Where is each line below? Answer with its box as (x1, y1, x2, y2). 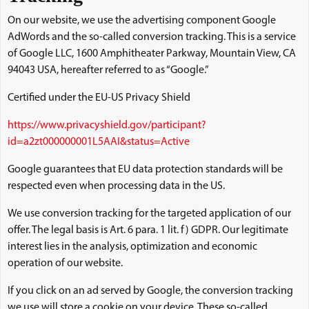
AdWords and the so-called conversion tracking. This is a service (8, 32, 296, 43)
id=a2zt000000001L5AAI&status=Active (8, 137, 190, 148)
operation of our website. (8, 258, 123, 269)
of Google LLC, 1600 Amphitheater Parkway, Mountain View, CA (8, 48, 296, 59)
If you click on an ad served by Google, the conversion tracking (8, 286, 293, 297)
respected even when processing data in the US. (8, 181, 225, 192)
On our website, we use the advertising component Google (8, 15, 276, 26)
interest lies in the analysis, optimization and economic (8, 241, 257, 252)
